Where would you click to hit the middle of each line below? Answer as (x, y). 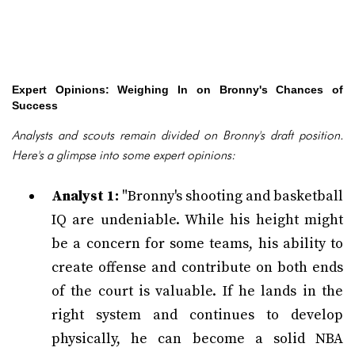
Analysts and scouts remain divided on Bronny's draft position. (177, 135)
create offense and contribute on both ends (197, 267)
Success (35, 105)
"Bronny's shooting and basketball (231, 196)
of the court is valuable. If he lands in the (197, 291)
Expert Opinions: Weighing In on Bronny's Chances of (177, 90)
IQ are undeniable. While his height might (197, 220)
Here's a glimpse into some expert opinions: (124, 155)
